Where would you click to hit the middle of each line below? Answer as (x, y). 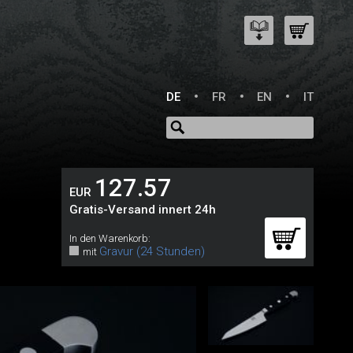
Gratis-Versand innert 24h (142, 210)
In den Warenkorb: (110, 238)
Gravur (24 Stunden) (152, 251)
